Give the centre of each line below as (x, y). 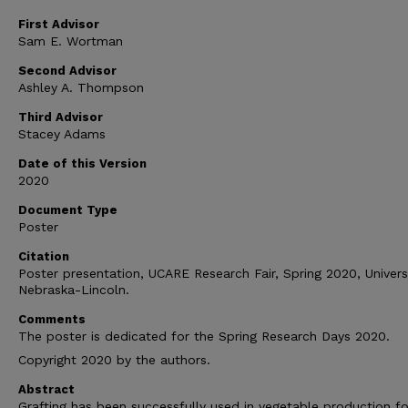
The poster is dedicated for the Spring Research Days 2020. (204, 337)
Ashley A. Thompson (81, 88)
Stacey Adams (62, 134)
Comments (52, 320)
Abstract (46, 390)
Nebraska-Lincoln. (74, 290)
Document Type (68, 210)
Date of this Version (82, 164)
